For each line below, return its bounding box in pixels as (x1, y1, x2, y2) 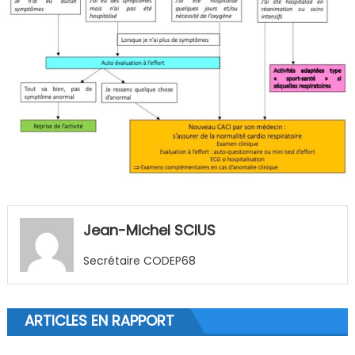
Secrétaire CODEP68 (82, 253, 196, 269)
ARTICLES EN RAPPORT (24, 310, 174, 330)
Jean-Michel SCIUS (82, 220, 216, 241)
